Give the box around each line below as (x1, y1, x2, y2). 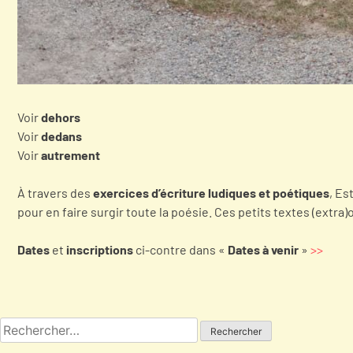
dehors (41, 109, 80, 124)
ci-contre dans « (133, 241, 228, 257)
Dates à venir (228, 241, 299, 257)
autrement (41, 147, 100, 162)
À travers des (17, 184, 93, 200)
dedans (41, 128, 82, 143)
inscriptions (66, 241, 133, 257)
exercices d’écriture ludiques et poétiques (93, 184, 329, 200)
